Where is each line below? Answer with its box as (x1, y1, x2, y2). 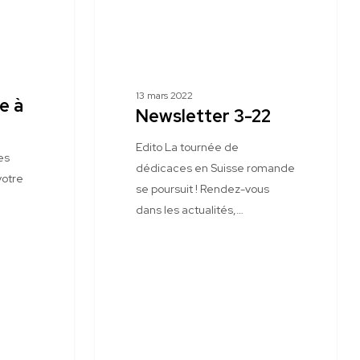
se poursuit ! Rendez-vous (135, 182, 269, 196)
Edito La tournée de (135, 140, 239, 154)
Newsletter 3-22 (135, 104, 271, 128)
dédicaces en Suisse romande (135, 161, 295, 175)
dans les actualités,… (135, 202, 243, 217)
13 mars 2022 (135, 89, 193, 102)
